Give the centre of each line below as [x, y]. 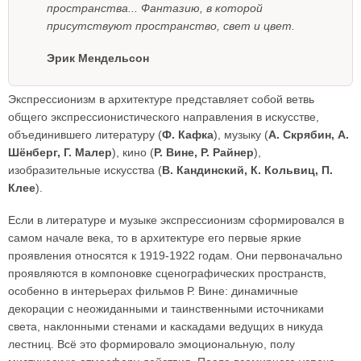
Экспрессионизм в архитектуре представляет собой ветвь [161, 99]
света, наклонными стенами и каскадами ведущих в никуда [166, 326]
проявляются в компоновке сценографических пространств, [167, 273]
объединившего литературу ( [85, 135]
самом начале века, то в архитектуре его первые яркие [155, 238]
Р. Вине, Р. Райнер [204, 152]
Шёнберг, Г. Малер [60, 152]
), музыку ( [241, 135]
